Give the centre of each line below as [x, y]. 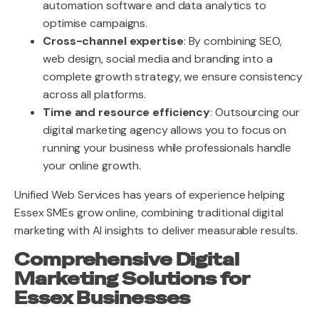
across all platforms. [94, 94]
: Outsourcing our [255, 112]
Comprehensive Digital [127, 260]
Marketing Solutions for [132, 279]
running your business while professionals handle [167, 148]
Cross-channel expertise [113, 41]
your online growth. [92, 166]
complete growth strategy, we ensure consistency [173, 77]
